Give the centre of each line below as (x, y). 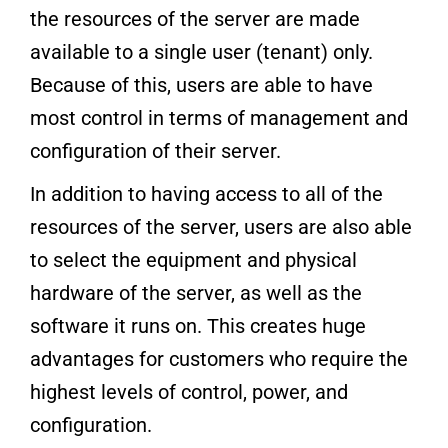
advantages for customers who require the (219, 358)
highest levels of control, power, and (189, 391)
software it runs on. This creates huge (198, 325)
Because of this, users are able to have (201, 84)
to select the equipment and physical (193, 259)
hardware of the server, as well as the (196, 292)
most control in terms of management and (219, 117)
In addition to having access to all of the (206, 193)
